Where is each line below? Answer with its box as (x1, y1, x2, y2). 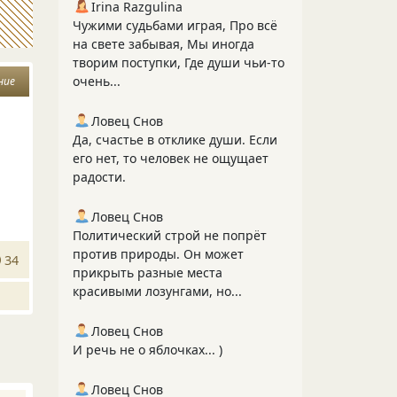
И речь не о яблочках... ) (73, 341, 222, 358)
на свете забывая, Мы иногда (73, 35, 254, 52)
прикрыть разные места (73, 264, 222, 281)
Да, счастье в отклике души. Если (73, 131, 277, 148)
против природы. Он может (73, 245, 244, 262)
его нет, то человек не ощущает (73, 150, 269, 167)
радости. (73, 168, 126, 185)
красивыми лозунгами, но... (73, 283, 242, 300)
